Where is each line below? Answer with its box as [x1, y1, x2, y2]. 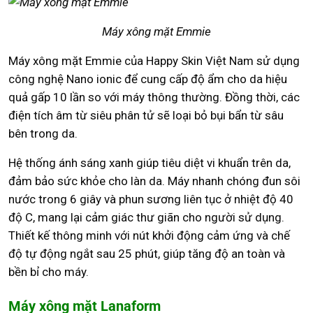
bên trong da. [8, 126, 78, 141]
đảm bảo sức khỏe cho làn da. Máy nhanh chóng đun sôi [8, 174, 300, 189]
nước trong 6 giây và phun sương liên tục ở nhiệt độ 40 [8, 192, 293, 207]
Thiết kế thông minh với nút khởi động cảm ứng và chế [8, 228, 290, 243]
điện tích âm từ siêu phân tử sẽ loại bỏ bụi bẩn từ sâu [8, 108, 284, 123]
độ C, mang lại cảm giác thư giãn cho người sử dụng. [8, 210, 284, 225]
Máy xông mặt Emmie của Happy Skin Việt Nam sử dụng [8, 54, 300, 68]
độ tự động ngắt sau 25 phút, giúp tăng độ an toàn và [8, 247, 285, 261]
